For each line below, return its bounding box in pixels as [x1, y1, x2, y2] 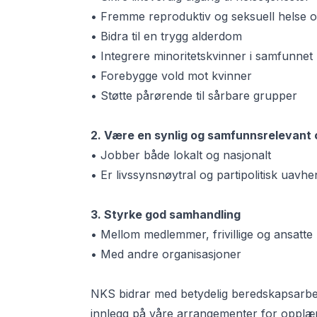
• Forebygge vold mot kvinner [91, 69, 253, 83]
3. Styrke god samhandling [91, 207, 241, 222]
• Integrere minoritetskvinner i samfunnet [91, 49, 313, 64]
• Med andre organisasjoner [91, 247, 242, 262]
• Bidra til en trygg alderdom [91, 29, 243, 44]
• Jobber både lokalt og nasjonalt [91, 148, 272, 163]
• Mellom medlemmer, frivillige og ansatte [91, 227, 313, 242]
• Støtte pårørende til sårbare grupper [91, 88, 298, 103]
